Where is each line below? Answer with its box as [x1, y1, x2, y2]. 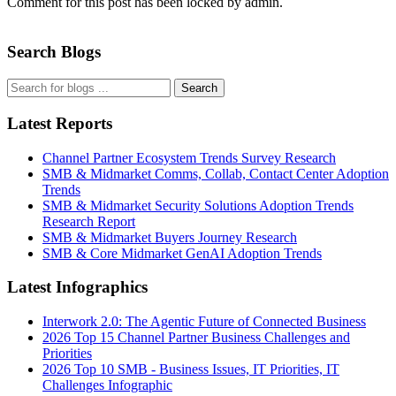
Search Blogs [7, 42, 101, 62]
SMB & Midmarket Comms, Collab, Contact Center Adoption [42, 165, 389, 181]
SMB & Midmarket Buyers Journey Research [42, 229, 297, 245]
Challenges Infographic [42, 377, 172, 393]
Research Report [42, 213, 135, 229]
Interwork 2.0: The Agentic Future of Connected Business [42, 314, 366, 330]
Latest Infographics [7, 278, 148, 297]
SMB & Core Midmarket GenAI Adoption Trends [42, 245, 322, 261]
